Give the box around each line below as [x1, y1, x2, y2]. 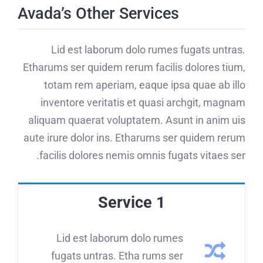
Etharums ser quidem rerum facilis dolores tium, [23, 61, 245, 74]
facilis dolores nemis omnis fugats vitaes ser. [39, 149, 245, 162]
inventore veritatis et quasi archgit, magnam [41, 96, 245, 109]
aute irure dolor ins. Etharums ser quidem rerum [23, 131, 245, 144]
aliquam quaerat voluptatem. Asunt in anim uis [28, 114, 245, 127]
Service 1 [98, 193, 165, 213]
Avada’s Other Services [18, 4, 179, 23]
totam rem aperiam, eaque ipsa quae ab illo [44, 79, 245, 92]
